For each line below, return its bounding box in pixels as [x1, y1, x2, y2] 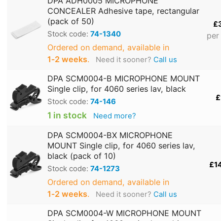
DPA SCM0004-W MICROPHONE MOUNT [47, 208, 201, 219]
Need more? [93, 111, 136, 121]
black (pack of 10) [47, 151, 116, 161]
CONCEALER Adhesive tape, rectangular [47, 6, 199, 16]
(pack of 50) [47, 16, 94, 27]
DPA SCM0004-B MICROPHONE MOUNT [47, 74, 200, 84]
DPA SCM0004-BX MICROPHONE [47, 130, 173, 141]
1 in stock [47, 110, 87, 121]
